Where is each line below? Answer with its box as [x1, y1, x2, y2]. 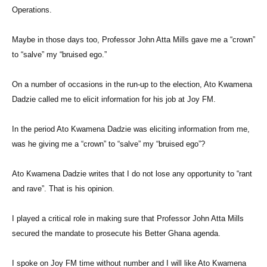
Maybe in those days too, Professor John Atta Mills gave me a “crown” [12, 35, 255, 45]
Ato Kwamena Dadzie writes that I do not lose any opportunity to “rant [12, 169, 252, 179]
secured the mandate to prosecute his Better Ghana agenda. [12, 229, 223, 238]
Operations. [12, 5, 54, 15]
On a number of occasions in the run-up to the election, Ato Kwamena [12, 80, 252, 89]
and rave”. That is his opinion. [12, 184, 117, 194]
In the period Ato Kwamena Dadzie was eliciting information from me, [12, 125, 250, 134]
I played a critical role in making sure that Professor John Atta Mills [12, 214, 244, 223]
